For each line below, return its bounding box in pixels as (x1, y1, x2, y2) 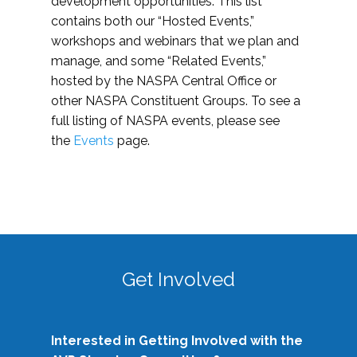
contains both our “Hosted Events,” (51, 13, 254, 29)
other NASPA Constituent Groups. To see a (51, 92, 300, 108)
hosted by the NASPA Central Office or (51, 73, 277, 88)
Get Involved (122, 267, 235, 291)
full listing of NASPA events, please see (51, 112, 280, 128)
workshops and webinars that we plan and (51, 33, 299, 49)
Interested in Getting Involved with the (51, 332, 303, 348)
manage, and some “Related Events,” (51, 53, 266, 69)
